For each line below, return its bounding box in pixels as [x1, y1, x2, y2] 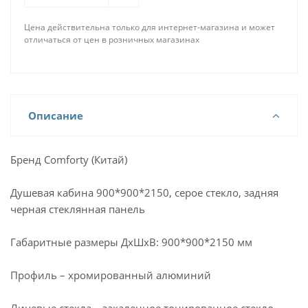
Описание [28, 109, 83, 122]
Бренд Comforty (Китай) [10, 153, 127, 166]
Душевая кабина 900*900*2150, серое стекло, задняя [10, 186, 278, 199]
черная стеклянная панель [10, 202, 145, 216]
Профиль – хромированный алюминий [10, 268, 211, 282]
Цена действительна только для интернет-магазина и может [24, 21, 275, 33]
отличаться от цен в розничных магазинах [24, 34, 199, 45]
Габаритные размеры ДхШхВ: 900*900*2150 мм [10, 235, 252, 249]
